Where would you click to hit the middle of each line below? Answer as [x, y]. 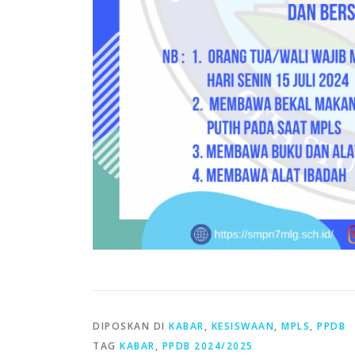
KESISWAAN [242, 326]
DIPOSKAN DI [131, 326]
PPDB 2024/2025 [208, 346]
